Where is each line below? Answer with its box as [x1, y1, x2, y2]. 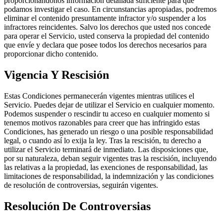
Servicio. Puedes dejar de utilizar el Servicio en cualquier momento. [4, 100, 215, 109]
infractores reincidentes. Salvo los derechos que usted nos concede [4, 23, 211, 32]
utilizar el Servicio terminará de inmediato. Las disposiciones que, [4, 145, 208, 154]
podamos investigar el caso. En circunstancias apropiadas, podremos [4, 5, 217, 14]
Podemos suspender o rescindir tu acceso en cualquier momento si [4, 109, 210, 118]
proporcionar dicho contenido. [4, 50, 98, 58]
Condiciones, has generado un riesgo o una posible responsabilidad [4, 127, 213, 136]
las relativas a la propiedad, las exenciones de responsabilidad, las [4, 163, 208, 171]
